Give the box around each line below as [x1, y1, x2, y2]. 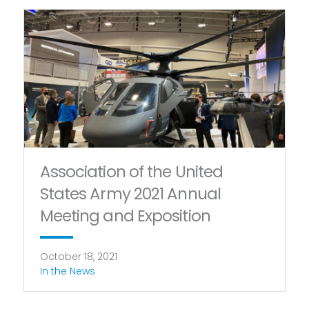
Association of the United [39, 161, 223, 183]
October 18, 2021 [39, 250, 117, 264]
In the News [39, 264, 95, 279]
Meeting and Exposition [39, 205, 210, 228]
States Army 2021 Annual [39, 183, 221, 206]
